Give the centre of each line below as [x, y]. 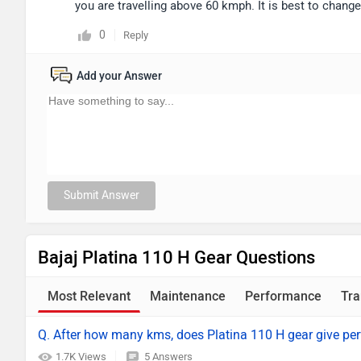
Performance [283, 296]
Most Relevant [89, 296]
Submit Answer [102, 195]
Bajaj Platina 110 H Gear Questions [176, 257]
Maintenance [188, 296]
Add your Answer [119, 76]
